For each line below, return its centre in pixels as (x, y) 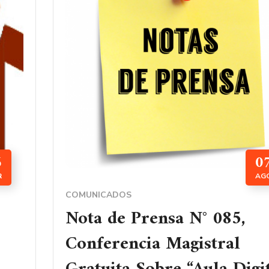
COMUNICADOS (98, 195)
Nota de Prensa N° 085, (156, 219)
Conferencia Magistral (153, 244)
